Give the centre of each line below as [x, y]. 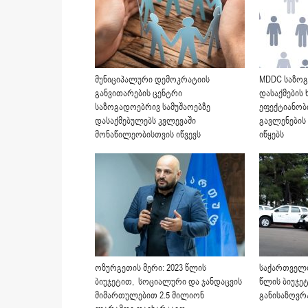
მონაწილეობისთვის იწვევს [148, 135]
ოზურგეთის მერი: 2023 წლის [151, 268]
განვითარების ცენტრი [139, 94]
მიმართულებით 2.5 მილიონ [150, 296]
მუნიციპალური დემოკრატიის [152, 80]
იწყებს [272, 135]
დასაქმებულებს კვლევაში [145, 121]
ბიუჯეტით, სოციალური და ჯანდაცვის [168, 282]
